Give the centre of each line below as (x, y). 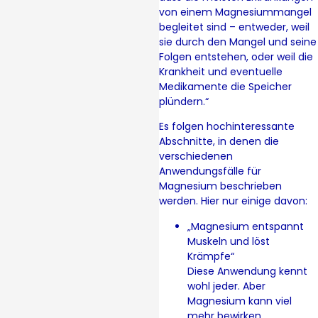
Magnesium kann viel (240, 301)
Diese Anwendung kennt (247, 271)
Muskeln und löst (229, 241)
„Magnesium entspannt (246, 226)
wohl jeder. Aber (226, 286)
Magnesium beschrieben (220, 186)
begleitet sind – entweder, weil (234, 27)
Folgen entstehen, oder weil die (236, 56)
